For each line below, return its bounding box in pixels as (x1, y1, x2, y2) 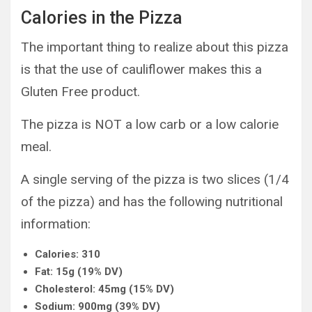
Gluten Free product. (21, 83, 140, 100)
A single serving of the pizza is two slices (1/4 (21, 171, 289, 187)
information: (21, 215, 91, 232)
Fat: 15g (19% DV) (35, 265, 123, 278)
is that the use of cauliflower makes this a (21, 61, 262, 77)
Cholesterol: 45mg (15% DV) (35, 282, 174, 295)
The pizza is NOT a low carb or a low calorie (21, 116, 279, 132)
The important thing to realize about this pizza (21, 38, 288, 55)
